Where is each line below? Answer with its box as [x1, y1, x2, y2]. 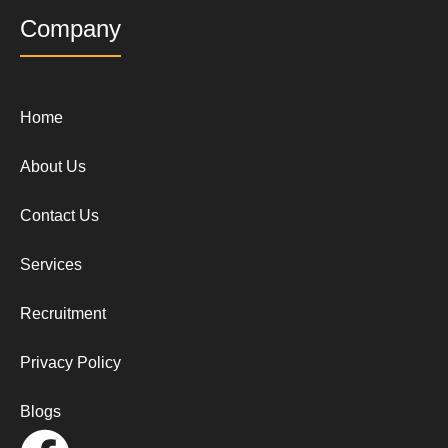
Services [20, 256, 82, 274]
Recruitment [20, 305, 106, 323]
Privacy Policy [20, 354, 121, 372]
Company [20, 15, 121, 43]
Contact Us [20, 207, 99, 225]
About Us [20, 158, 86, 176]
